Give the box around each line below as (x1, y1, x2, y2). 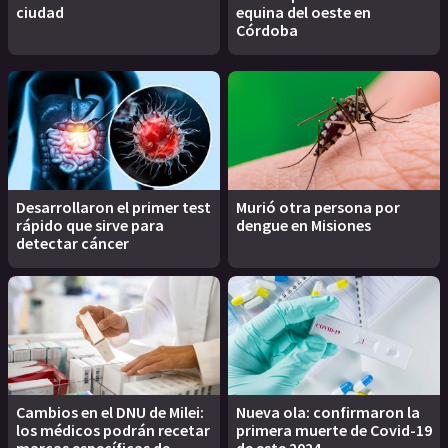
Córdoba (236, 19, 298, 40)
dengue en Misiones (236, 214, 371, 235)
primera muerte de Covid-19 (236, 420, 432, 440)
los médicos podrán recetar (16, 420, 210, 440)
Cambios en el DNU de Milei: (16, 402, 204, 422)
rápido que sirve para (16, 214, 164, 235)
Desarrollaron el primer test (16, 196, 211, 217)
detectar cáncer (16, 232, 129, 253)
